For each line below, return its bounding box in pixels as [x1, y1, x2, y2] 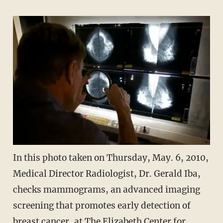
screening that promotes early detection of [12, 200, 191, 211]
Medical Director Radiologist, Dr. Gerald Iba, [12, 168, 201, 179]
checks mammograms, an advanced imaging [12, 184, 200, 195]
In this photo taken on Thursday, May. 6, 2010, [12, 152, 209, 163]
